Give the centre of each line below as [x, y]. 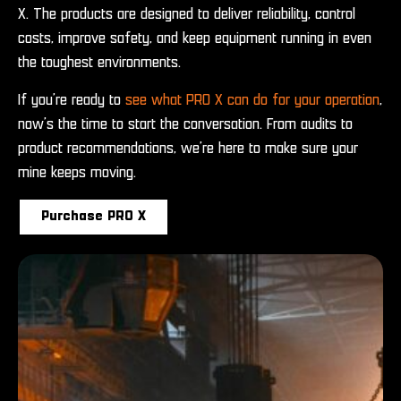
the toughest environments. [99, 63]
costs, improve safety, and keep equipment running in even [195, 39]
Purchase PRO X [94, 216]
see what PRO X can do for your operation [252, 100]
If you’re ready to [72, 100]
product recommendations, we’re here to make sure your [188, 148]
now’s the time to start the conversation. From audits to [185, 124]
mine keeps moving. [77, 172]
